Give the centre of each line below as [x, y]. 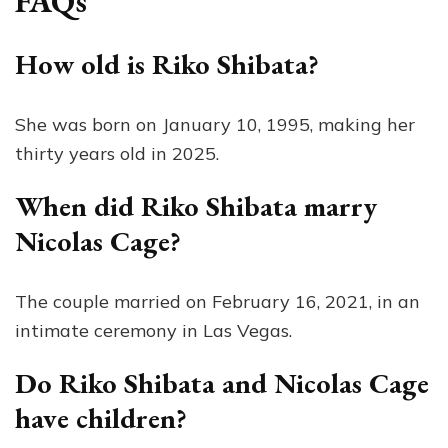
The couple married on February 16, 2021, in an [217, 301]
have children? [101, 417]
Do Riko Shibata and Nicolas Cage [222, 382]
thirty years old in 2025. [117, 153]
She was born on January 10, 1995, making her [215, 124]
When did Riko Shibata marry [196, 205]
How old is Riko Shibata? [167, 63]
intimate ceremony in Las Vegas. [153, 330]
